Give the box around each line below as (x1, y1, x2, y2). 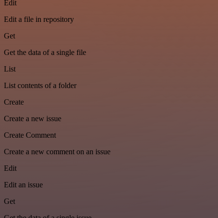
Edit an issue (4, 181, 43, 189)
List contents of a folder (4, 81, 76, 90)
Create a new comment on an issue (4, 147, 110, 156)
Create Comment (4, 131, 56, 140)
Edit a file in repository (4, 15, 74, 24)
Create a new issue (4, 114, 61, 123)
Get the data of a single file (4, 48, 86, 57)
